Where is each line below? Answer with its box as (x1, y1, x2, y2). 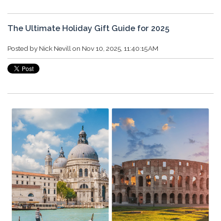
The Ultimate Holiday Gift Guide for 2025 (7, 23, 169, 33)
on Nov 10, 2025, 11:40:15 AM (71, 44, 158, 52)
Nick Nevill (39, 44, 71, 52)
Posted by (7, 44, 39, 52)
